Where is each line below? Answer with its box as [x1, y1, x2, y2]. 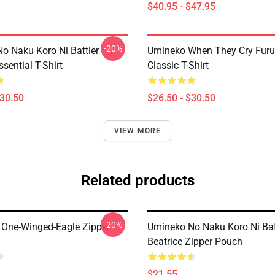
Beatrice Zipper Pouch [147, 236, 242, 247]
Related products [80, 172, 195, 189]
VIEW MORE [114, 126, 161, 135]
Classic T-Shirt [147, 60, 209, 71]
